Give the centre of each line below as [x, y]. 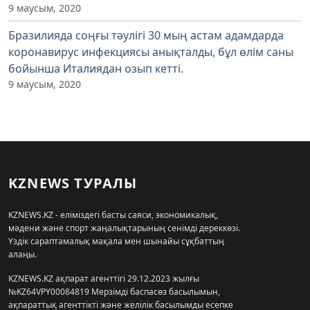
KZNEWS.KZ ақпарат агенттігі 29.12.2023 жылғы [104, 278]
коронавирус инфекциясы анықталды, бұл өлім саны [151, 52]
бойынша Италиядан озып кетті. [96, 68]
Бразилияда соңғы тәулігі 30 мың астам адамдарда [146, 35]
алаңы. [22, 254]
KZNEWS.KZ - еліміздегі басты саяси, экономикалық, [113, 215]
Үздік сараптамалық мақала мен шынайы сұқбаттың [116, 241]
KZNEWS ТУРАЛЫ [73, 183]
